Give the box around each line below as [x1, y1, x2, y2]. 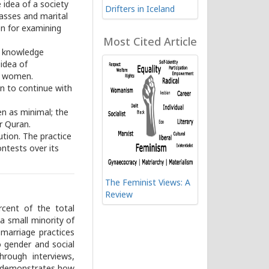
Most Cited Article [103, 36, 198, 50]
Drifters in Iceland [105, 4, 175, 16]
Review [105, 190, 133, 201]
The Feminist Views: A [105, 178, 191, 189]
